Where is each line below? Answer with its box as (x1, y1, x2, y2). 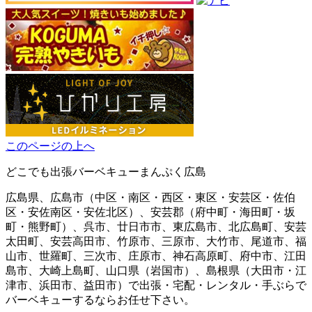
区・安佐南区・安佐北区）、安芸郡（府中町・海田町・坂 (6, 206, 295, 219)
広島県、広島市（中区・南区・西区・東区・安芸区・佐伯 (6, 192, 295, 204)
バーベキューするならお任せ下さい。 (6, 294, 195, 306)
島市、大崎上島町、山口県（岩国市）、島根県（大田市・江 (6, 265, 306, 277)
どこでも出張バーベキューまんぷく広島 (6, 166, 206, 178)
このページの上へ (6, 140, 95, 153)
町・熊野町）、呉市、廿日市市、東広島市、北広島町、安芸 (6, 221, 306, 233)
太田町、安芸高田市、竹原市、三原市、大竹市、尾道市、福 (6, 235, 306, 248)
